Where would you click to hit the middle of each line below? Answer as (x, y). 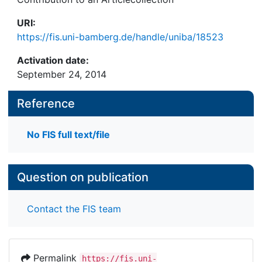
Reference (46, 104)
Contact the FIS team (74, 208)
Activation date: (53, 60)
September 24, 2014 (62, 74)
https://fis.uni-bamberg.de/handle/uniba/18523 (120, 37)
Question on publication (83, 177)
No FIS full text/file (68, 135)
